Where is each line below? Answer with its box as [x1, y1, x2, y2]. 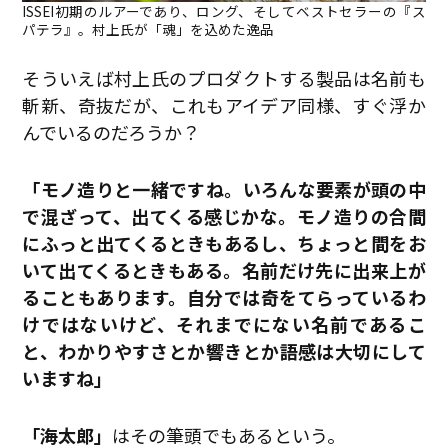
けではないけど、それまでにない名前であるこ [22, 310, 426, 337]
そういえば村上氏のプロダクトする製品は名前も [22, 64, 426, 91]
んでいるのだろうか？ [22, 118, 201, 145]
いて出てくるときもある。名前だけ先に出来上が [22, 256, 426, 283]
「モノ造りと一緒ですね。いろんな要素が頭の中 [22, 175, 426, 202]
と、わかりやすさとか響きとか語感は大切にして [22, 337, 426, 364]
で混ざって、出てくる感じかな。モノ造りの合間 [22, 202, 426, 229]
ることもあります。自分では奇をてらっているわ [22, 283, 426, 310]
